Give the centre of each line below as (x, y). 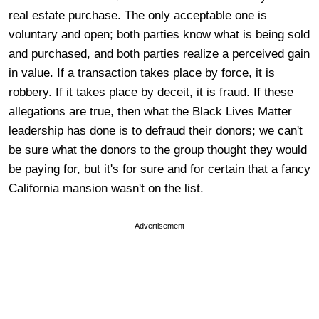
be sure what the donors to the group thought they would (158, 150)
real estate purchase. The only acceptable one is (138, 15)
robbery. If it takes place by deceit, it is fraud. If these (151, 92)
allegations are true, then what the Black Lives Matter (150, 111)
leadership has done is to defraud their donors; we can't (156, 130)
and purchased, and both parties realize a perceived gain (159, 53)
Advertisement (159, 225)
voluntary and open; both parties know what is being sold (159, 34)
